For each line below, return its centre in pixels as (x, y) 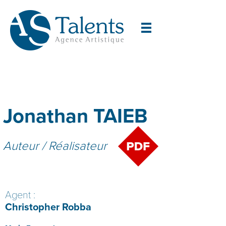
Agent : (20, 195)
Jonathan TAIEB (76, 116)
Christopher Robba (48, 207)
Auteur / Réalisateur (55, 146)
